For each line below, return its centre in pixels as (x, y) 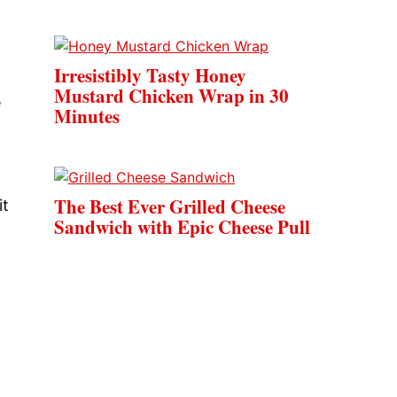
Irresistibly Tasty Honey (150, 75)
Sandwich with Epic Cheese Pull (182, 227)
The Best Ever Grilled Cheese (170, 206)
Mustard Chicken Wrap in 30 (171, 96)
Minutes (87, 116)
